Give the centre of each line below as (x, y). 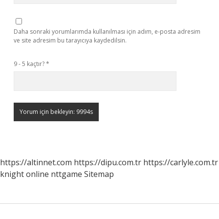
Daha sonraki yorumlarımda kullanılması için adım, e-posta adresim (107, 32)
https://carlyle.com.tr (181, 162)
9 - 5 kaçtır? (30, 64)
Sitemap (99, 174)
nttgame (66, 174)
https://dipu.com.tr (108, 162)
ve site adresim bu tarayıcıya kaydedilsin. (70, 40)
